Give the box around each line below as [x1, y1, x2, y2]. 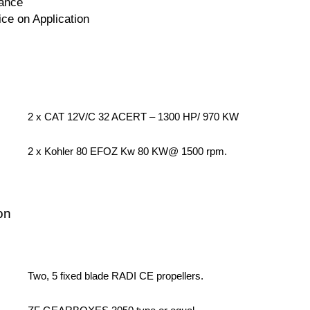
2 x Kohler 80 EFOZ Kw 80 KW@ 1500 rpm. [28, 146, 228, 157]
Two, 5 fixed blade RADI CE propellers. [28, 271, 204, 282]
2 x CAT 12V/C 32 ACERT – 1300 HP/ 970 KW [28, 111, 239, 122]
